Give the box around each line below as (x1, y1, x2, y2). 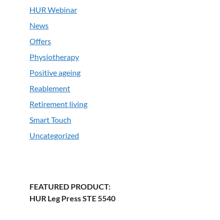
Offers (29, 36, 51, 46)
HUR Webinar (29, 5, 77, 15)
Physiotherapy (29, 52, 79, 62)
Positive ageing (29, 68, 81, 78)
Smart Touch (29, 115, 71, 125)
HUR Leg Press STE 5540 (29, 193, 115, 203)
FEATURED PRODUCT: (29, 182, 110, 192)
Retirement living (29, 99, 87, 109)
